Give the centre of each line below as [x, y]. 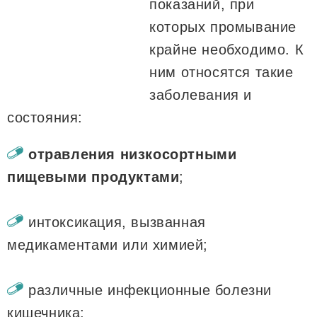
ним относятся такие [221, 72]
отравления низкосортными [133, 154]
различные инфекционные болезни [150, 290]
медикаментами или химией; [108, 244]
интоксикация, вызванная [117, 222]
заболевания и [201, 94]
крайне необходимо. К [227, 49]
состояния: [45, 117]
